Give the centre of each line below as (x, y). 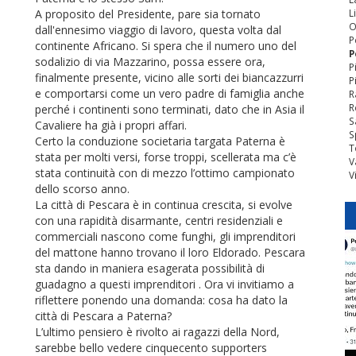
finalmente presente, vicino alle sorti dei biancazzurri (169, 77)
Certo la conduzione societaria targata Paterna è (160, 141)
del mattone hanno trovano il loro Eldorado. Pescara (170, 252)
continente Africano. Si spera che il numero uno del (166, 46)
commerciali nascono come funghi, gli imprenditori (165, 236)
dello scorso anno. (82, 189)
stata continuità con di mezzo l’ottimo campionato (165, 173)
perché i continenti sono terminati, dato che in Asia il (170, 109)
